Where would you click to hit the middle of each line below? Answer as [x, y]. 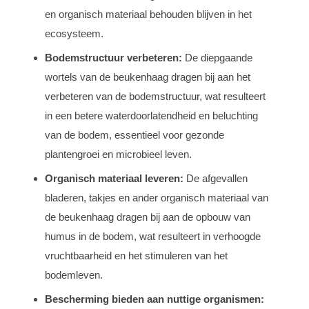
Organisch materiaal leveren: [114, 178]
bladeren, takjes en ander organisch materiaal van [157, 197]
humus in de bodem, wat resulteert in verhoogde [153, 236]
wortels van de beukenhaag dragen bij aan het [148, 77]
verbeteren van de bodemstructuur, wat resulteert [155, 96]
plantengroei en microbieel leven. [118, 154]
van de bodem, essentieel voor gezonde [134, 134]
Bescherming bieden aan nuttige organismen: [154, 299]
